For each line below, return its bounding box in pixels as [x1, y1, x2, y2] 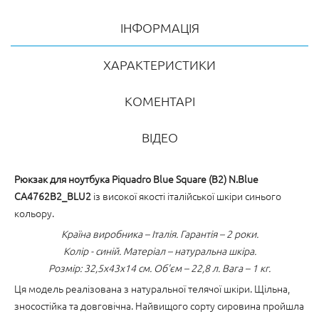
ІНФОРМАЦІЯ [120, 19, 199, 36]
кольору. [14, 206, 54, 220]
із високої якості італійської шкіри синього [91, 189, 281, 203]
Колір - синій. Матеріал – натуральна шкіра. [63, 244, 256, 258]
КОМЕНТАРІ [124, 93, 195, 109]
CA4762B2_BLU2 [14, 189, 91, 203]
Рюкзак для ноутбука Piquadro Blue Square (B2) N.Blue [14, 172, 258, 186]
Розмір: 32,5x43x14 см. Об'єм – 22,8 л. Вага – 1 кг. [48, 261, 271, 275]
